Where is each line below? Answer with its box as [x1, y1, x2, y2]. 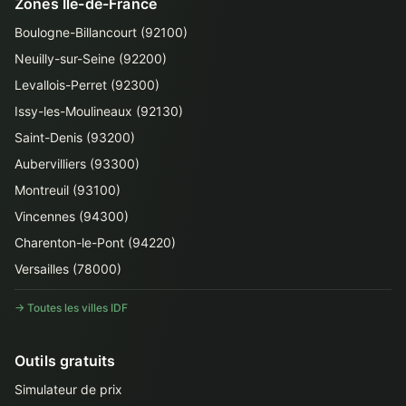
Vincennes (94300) [14, 208, 129, 224]
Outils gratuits [14, 352, 116, 370]
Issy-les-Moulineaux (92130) [14, 103, 183, 119]
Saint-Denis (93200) [14, 130, 135, 145]
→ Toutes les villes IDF [14, 301, 128, 314]
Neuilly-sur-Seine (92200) [14, 51, 167, 66]
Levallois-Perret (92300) [14, 77, 159, 92]
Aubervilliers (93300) [14, 156, 140, 171]
